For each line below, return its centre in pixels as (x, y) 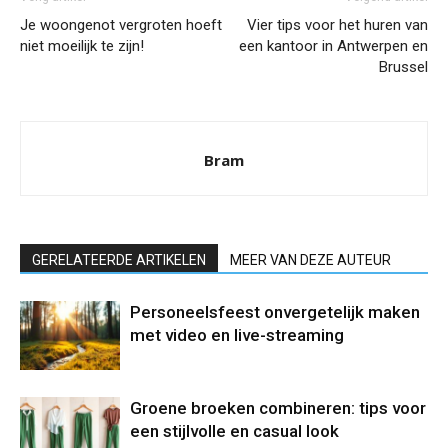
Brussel (403, 66)
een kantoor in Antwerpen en (333, 45)
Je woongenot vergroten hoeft (121, 24)
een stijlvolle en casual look (234, 430)
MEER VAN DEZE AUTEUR (310, 259)
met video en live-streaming (237, 334)
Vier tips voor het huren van (337, 24)
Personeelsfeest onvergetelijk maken (275, 311)
